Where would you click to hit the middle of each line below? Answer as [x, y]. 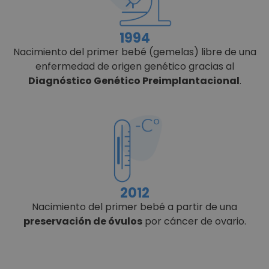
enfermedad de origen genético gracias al [134, 67]
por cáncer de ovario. [194, 222]
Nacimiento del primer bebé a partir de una [134, 207]
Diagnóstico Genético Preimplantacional [134, 81]
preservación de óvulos [83, 222]
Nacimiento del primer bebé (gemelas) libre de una [134, 52]
